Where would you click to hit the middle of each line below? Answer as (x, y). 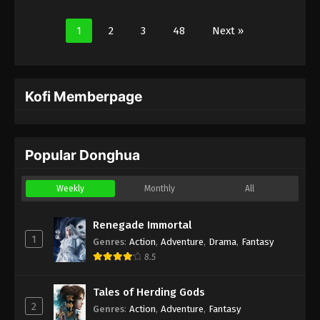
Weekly (71, 188)
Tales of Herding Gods (149, 292)
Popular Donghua (82, 155)
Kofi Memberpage (84, 96)
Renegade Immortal (142, 225)
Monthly (160, 188)
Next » (228, 30)
